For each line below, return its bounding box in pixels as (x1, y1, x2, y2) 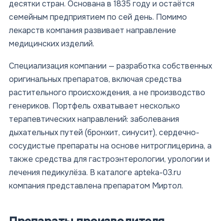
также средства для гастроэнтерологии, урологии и (9, 153, 210, 164)
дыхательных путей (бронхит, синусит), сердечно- (9, 127, 199, 138)
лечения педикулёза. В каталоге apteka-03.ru (9, 167, 181, 178)
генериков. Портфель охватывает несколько (9, 100, 180, 111)
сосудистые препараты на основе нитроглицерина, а (9, 140, 212, 151)
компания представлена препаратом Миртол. (9, 180, 183, 191)
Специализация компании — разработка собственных (9, 60, 212, 71)
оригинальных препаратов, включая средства (9, 74, 182, 84)
